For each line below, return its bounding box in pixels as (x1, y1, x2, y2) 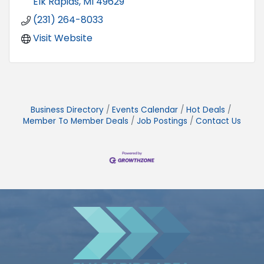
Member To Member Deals (23, 115, 128, 127)
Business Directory (31, 104, 104, 115)
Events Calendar (112, 104, 178, 115)
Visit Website (33, 31, 93, 45)
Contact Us (196, 115, 241, 127)
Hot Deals (186, 104, 225, 115)
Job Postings (137, 115, 187, 127)
